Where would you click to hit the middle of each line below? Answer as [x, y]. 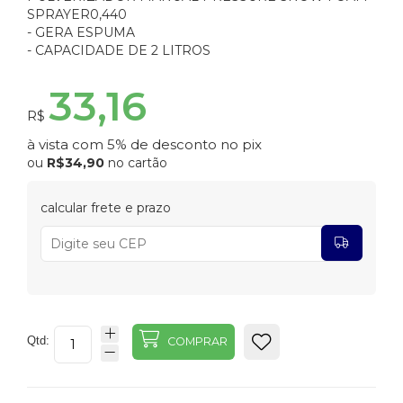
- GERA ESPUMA [81, 33]
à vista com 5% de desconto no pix [144, 145]
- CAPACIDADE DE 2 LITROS [119, 51]
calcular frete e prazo [106, 208]
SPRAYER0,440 [77, 15]
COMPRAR [196, 342]
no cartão [136, 163]
